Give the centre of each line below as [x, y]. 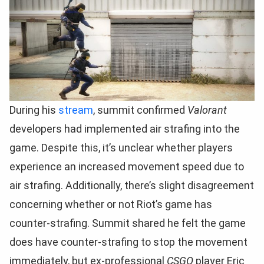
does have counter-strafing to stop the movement [128, 242]
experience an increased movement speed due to [127, 166]
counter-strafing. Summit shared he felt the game [128, 223]
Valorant [207, 110]
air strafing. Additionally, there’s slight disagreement [132, 185]
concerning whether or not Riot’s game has [111, 204]
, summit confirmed [140, 110]
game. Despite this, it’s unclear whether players [121, 147]
